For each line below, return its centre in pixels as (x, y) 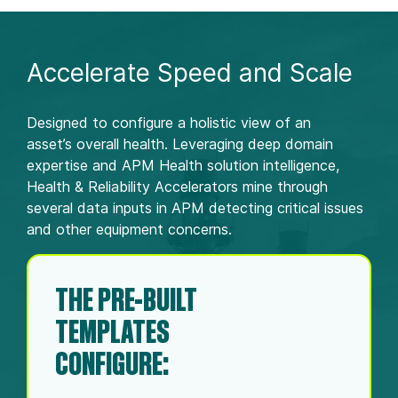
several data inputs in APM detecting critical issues (195, 208)
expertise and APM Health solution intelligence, (183, 166)
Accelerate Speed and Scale (190, 72)
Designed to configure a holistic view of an (169, 123)
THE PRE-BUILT (126, 298)
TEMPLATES (112, 330)
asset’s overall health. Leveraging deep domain (180, 144)
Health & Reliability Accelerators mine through (177, 187)
